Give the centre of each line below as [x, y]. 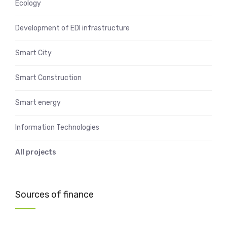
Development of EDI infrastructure [72, 28]
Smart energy [38, 102]
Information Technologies [57, 127]
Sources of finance [54, 194]
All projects [36, 152]
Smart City [33, 53]
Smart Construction [48, 78]
